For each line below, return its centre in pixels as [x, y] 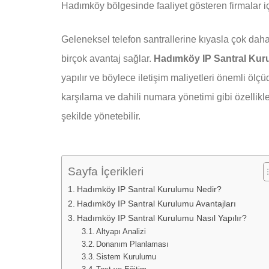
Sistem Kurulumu [126, 257]
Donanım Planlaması [133, 244]
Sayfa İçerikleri [106, 172]
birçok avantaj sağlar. [107, 59]
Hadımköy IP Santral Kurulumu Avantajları [156, 204]
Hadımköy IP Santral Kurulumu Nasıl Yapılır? [162, 218]
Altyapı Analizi [121, 232]
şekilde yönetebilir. [101, 116]
